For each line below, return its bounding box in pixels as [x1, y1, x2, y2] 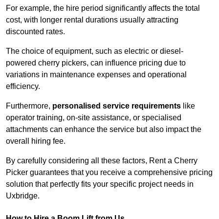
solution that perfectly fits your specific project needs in [6, 180, 194, 189]
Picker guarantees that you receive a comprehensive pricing [6, 168, 213, 177]
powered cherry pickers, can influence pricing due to [6, 59, 186, 67]
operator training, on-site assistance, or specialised [6, 113, 181, 122]
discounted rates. [6, 27, 65, 36]
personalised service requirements [52, 102, 181, 110]
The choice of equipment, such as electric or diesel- [6, 47, 183, 56]
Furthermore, [6, 102, 52, 110]
